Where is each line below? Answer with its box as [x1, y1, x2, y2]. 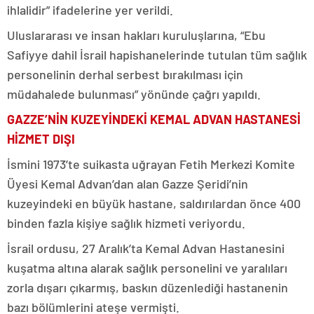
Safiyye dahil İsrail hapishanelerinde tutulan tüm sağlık [7, 46, 307, 62]
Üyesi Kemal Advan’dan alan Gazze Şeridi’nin [7, 175, 248, 191]
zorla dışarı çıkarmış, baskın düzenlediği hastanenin [7, 279, 288, 295]
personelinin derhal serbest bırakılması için [7, 66, 243, 82]
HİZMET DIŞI [7, 130, 75, 146]
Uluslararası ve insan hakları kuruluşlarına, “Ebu [7, 27, 266, 43]
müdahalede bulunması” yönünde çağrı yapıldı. [7, 86, 261, 102]
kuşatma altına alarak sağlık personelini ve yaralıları [7, 259, 287, 275]
